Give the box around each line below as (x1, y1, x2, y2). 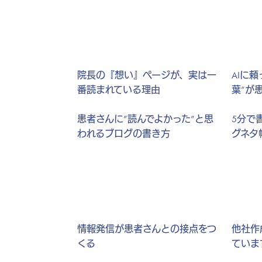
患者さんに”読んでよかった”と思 (77, 113, 213, 125)
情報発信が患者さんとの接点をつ (77, 222, 216, 235)
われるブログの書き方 (77, 127, 170, 140)
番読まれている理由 (77, 84, 160, 96)
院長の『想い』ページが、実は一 (77, 69, 216, 81)
